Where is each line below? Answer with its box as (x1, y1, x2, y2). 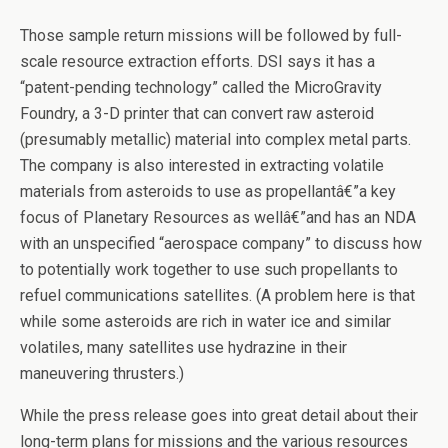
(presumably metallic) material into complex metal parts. (20, 130, 411, 149)
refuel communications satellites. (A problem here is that (20, 286, 415, 305)
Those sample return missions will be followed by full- (20, 26, 402, 45)
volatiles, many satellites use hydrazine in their (20, 338, 347, 357)
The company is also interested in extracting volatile (20, 156, 384, 175)
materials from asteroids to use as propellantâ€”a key (20, 182, 396, 201)
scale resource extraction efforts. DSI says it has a (20, 52, 375, 71)
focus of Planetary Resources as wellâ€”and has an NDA (20, 208, 416, 227)
